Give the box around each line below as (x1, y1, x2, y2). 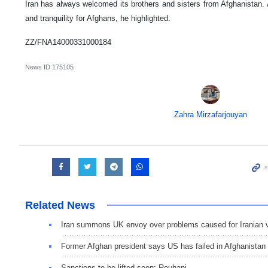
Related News (25, 199, 95, 211)
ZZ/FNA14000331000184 (25, 37, 111, 47)
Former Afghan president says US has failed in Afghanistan (61, 241, 266, 251)
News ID (25, 63, 52, 71)
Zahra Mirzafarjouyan (173, 109, 247, 119)
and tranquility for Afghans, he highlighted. (25, 13, 170, 23)
